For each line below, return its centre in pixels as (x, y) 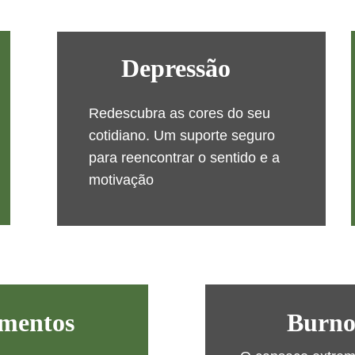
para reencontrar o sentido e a (186, 158)
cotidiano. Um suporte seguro (183, 136)
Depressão (176, 68)
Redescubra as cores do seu (181, 113)
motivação (121, 180)
